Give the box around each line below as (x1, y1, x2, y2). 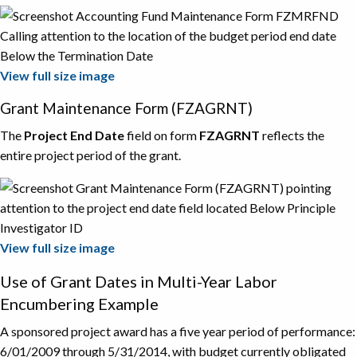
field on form (127, 127, 199, 143)
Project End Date (24, 127, 127, 143)
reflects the (260, 127, 324, 143)
